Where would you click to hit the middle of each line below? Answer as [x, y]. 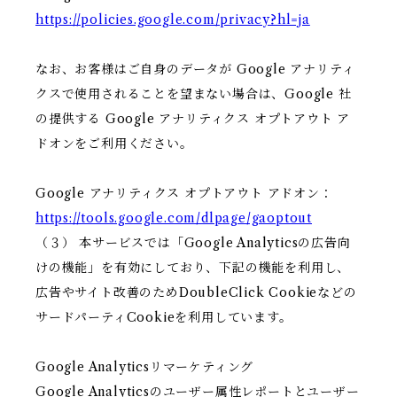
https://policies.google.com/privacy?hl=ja [173, 20]
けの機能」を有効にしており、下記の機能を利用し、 [193, 268]
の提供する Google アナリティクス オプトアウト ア [193, 119]
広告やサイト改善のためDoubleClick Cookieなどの [196, 293]
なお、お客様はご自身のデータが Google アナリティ [195, 70]
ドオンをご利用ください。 [114, 144]
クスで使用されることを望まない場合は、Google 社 [194, 94]
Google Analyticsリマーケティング [145, 367]
